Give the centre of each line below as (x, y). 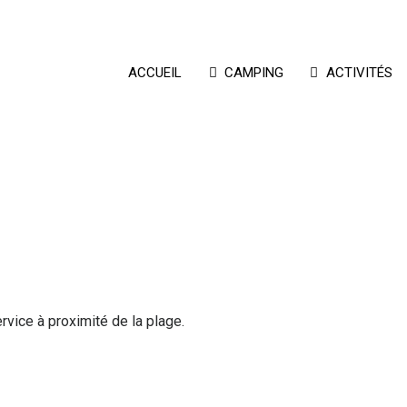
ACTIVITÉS (359, 73)
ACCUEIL (155, 73)
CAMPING (254, 73)
